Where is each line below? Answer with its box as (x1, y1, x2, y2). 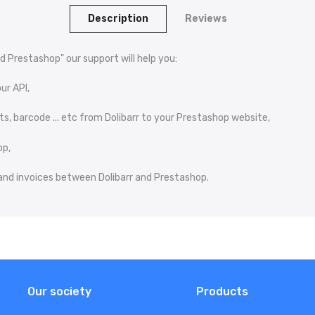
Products (196, 284, 248, 298)
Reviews (185, 13, 227, 25)
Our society (27, 284, 91, 298)
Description (88, 13, 148, 25)
